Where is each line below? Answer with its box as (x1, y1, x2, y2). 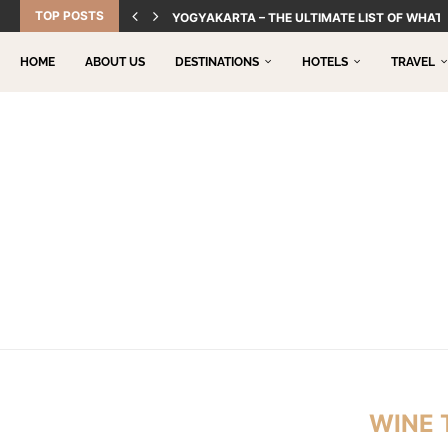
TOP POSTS (35, 8, 104, 23)
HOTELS (302, 55, 348, 69)
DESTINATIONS (175, 55, 259, 69)
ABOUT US (85, 55, 145, 69)
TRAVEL (391, 55, 435, 69)
